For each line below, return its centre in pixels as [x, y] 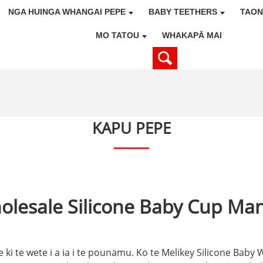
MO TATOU [118, 35]
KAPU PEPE [131, 128]
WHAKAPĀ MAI [192, 35]
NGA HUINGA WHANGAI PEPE [67, 12]
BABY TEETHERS [183, 12]
